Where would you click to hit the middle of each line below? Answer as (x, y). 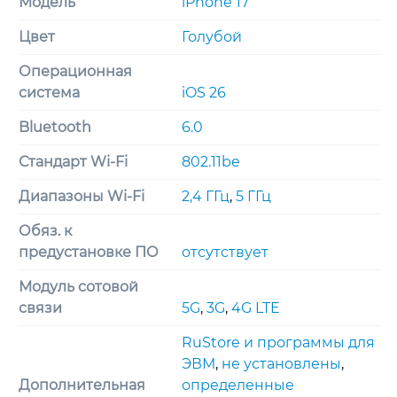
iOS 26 (204, 92)
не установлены (281, 363)
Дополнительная (82, 385)
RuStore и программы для (278, 342)
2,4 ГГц (206, 196)
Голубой (212, 36)
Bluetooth (55, 127)
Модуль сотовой (78, 286)
